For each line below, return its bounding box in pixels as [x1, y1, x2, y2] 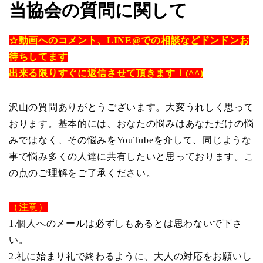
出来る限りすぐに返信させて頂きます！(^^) [9, 68, 204, 78]
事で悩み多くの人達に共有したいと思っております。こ [9, 151, 254, 161]
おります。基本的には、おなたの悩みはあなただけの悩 [9, 118, 254, 129]
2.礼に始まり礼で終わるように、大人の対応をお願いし [9, 251, 252, 261]
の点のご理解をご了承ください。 [9, 167, 156, 178]
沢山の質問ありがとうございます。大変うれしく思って [9, 102, 254, 112]
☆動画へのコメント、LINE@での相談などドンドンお [9, 35, 249, 45]
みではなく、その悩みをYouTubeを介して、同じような [9, 134, 252, 145]
